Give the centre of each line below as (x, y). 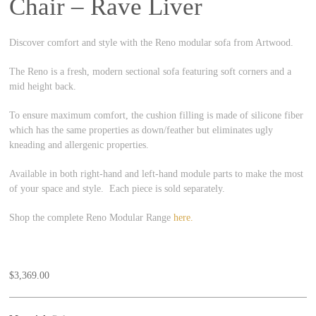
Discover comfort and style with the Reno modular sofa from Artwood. (152, 42)
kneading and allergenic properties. (79, 145)
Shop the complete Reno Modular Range (92, 217)
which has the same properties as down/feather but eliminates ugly (141, 130)
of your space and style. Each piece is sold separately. (117, 188)
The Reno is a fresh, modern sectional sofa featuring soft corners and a (151, 71)
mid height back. (43, 86)
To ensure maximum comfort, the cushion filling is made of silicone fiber (157, 115)
